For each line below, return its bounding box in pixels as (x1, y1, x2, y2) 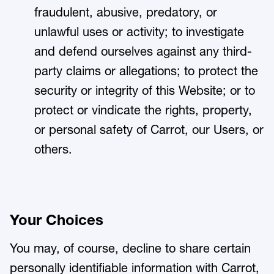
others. (34, 142, 72, 157)
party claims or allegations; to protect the (34, 64, 258, 78)
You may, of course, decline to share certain (10, 241, 251, 256)
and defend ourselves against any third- (34, 44, 252, 59)
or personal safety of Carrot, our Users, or (34, 122, 264, 137)
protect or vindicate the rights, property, (34, 103, 252, 117)
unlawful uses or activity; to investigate (34, 24, 244, 39)
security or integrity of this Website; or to (34, 83, 255, 98)
